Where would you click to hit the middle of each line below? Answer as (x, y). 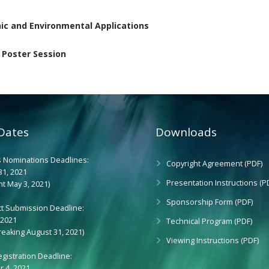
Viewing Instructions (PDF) (213, 240)
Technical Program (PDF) (209, 221)
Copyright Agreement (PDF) (214, 164)
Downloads (186, 132)
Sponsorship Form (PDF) (210, 202)
